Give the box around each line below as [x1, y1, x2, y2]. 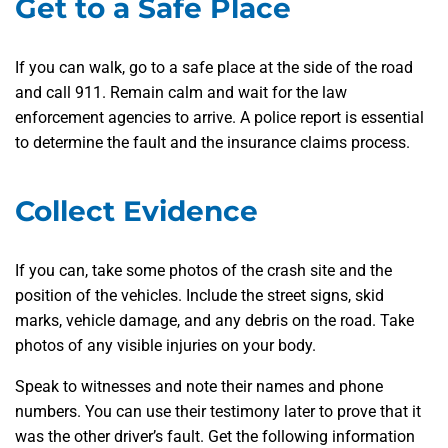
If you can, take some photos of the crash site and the [15, 261, 392, 281]
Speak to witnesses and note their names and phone [15, 377, 383, 397]
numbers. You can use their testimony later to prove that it [15, 402, 421, 422]
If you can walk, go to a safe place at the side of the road [15, 58, 413, 78]
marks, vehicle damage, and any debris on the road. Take [15, 311, 414, 331]
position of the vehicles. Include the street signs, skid [15, 286, 384, 306]
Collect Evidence [15, 194, 258, 229]
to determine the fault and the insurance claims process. [15, 133, 410, 153]
